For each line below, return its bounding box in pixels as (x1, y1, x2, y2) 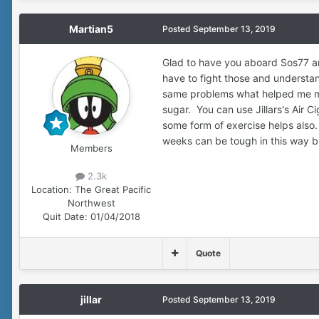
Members (70, 142, 113, 154)
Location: (31, 183, 72, 195)
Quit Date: (42, 210, 88, 222)
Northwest (67, 197, 115, 209)
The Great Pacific (75, 183, 151, 195)
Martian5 (69, 22, 113, 35)
